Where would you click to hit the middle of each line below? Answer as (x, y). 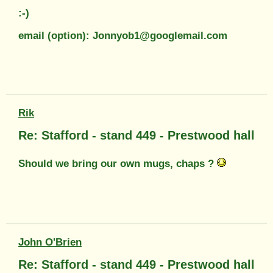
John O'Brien (50, 243)
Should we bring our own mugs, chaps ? (118, 164)
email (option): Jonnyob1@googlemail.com (123, 36)
